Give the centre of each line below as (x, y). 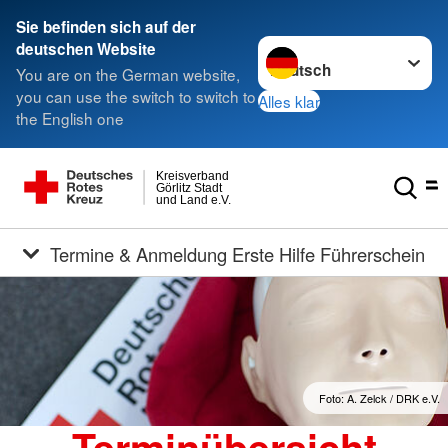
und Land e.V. (193, 200)
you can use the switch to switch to (136, 96)
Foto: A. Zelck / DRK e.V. (379, 398)
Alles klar (289, 100)
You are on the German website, (128, 74)
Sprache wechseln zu (332, 46)
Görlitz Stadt (190, 187)
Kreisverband (193, 175)
